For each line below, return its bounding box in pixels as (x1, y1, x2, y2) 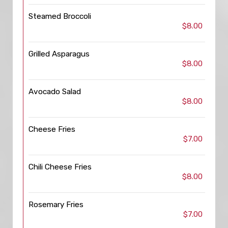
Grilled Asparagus (28, 49, 90, 59)
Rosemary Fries (28, 200, 83, 209)
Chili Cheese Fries (28, 162, 92, 172)
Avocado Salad (28, 87, 81, 96)
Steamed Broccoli (28, 12, 91, 21)
